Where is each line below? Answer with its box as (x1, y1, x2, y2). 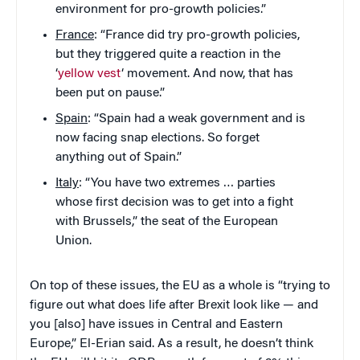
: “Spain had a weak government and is (88, 112, 305, 126)
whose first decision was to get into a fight (55, 196, 293, 210)
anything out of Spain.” (55, 151, 182, 165)
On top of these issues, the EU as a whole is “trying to (30, 280, 330, 293)
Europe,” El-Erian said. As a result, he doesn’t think (30, 337, 313, 351)
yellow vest (58, 67, 121, 81)
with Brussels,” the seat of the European (55, 215, 278, 229)
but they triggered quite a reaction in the (55, 48, 280, 62)
